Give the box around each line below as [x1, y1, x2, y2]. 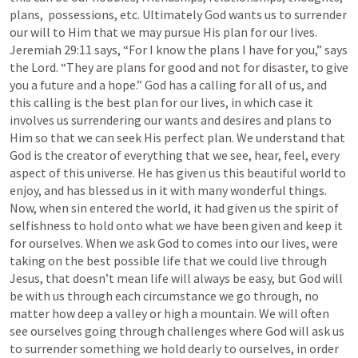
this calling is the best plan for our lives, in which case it [10, 94, 313, 110]
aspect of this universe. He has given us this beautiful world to [10, 165, 346, 181]
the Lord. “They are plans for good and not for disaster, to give [10, 59, 348, 75]
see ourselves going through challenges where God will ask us [10, 323, 344, 339]
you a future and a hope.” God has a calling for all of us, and [10, 77, 327, 93]
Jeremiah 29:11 [10, 42, 92, 58]
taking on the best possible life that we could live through [10, 253, 327, 268]
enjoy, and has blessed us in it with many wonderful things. [10, 182, 327, 198]
